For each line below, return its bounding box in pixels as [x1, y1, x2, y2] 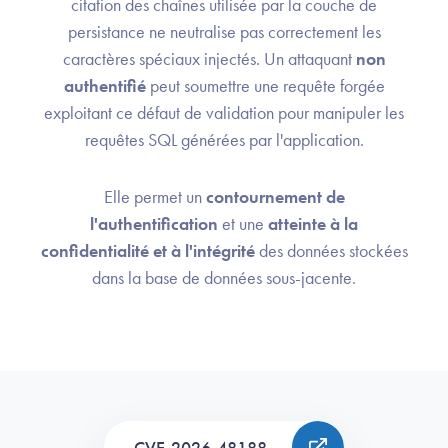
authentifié [63, 74, 146, 98]
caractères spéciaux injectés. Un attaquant [62, 47, 356, 71]
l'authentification [90, 212, 218, 236]
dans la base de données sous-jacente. [92, 266, 356, 290]
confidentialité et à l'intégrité [40, 239, 255, 263]
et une [218, 212, 268, 236]
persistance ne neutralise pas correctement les [67, 20, 381, 44]
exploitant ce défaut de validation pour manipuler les [44, 101, 404, 125]
